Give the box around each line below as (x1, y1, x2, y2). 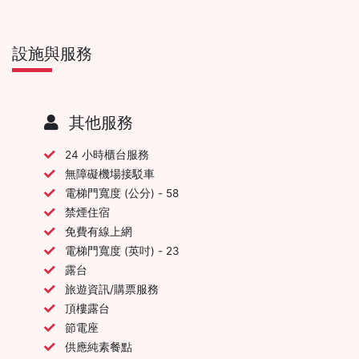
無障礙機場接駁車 (65, 167, 155, 180)
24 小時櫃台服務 (65, 147, 149, 161)
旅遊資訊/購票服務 (65, 282, 159, 296)
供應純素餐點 (65, 340, 132, 353)
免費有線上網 (65, 224, 132, 238)
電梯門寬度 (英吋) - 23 (65, 244, 179, 257)
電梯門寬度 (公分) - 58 (65, 186, 179, 200)
